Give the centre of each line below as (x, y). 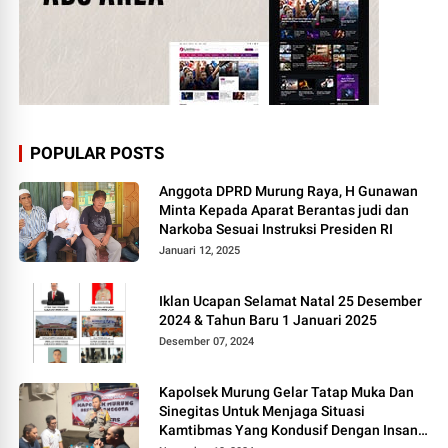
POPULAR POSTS (97, 152)
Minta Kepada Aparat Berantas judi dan (205, 209)
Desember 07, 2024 (207, 341)
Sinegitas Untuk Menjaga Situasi (262, 410)
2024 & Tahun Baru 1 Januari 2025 (268, 319)
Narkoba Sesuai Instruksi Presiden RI (276, 228)
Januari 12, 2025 (200, 250)
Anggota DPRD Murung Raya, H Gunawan (289, 190)
